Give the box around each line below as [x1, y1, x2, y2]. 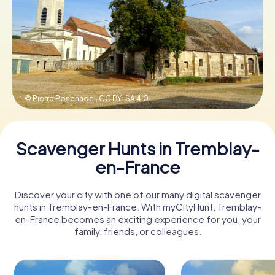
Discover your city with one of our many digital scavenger [14, 188, 261, 200]
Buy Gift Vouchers [98, 76, 177, 88]
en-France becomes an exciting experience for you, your [14, 212, 261, 225]
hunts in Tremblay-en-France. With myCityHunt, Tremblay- [14, 200, 261, 212]
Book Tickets [109, 31, 166, 44]
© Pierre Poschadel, [25, 93, 99, 103]
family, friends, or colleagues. [74, 225, 201, 237]
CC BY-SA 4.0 [99, 93, 149, 103]
